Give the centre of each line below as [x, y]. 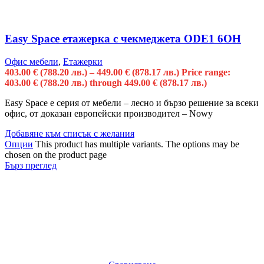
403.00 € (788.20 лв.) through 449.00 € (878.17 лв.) [106, 82]
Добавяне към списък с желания [70, 133]
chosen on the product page [56, 154]
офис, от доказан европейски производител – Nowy [109, 113]
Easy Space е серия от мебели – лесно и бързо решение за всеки [132, 103]
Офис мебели [32, 61]
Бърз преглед [31, 165]
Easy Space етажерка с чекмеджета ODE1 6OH [123, 39]
